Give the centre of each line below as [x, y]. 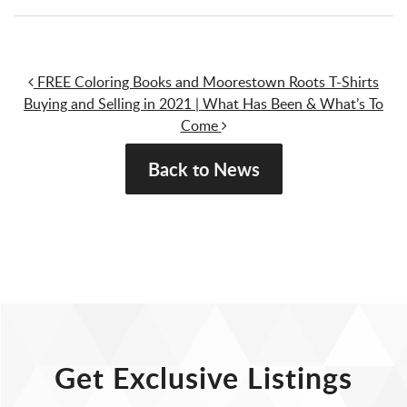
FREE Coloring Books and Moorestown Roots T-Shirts [206, 81]
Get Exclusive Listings [203, 377]
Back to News [203, 169]
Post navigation [118, 89]
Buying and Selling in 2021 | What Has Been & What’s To [203, 103]
